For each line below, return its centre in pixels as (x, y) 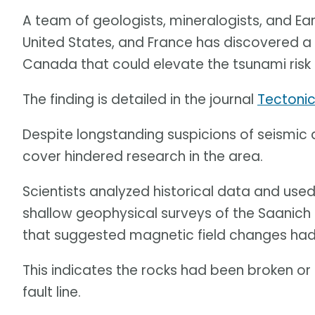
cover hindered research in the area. (143, 157)
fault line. (52, 292)
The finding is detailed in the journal (140, 100)
